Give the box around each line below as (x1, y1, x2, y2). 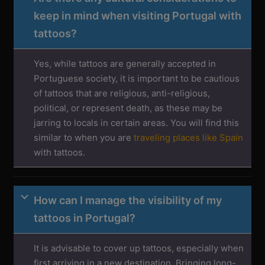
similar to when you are (34, 132, 134, 144)
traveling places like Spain (134, 132, 244, 144)
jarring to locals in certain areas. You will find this (34, 117, 240, 129)
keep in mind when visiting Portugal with (34, 9, 242, 22)
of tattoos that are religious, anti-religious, (34, 88, 211, 99)
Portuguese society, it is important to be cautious (34, 73, 240, 85)
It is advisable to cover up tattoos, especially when (34, 243, 244, 254)
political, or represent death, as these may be (34, 102, 223, 114)
